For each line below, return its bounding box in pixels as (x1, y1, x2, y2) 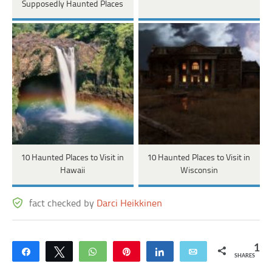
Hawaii (60, 166, 86, 175)
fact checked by (29, 199, 97, 209)
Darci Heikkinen (97, 199, 163, 209)
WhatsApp (105, 247, 146, 256)
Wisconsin (180, 166, 218, 175)
